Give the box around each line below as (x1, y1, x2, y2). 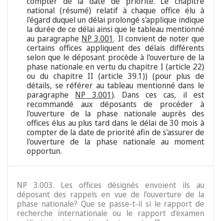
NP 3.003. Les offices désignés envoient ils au (17, 180, 204, 191)
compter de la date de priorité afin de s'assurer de (27, 127, 204, 138)
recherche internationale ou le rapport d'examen (17, 208, 204, 219)
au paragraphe (27, 33, 82, 44)
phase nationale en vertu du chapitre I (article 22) (27, 61, 204, 73)
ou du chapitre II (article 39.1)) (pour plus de (27, 71, 204, 82)
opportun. (27, 146, 62, 157)
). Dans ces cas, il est (111, 89, 205, 101)
